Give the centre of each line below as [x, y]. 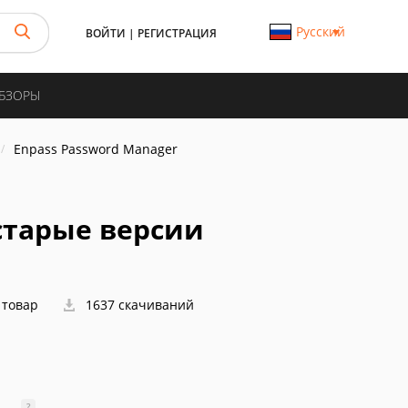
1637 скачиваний [138, 305]
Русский [320, 31]
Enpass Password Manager [96, 149]
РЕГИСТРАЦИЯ [177, 33]
